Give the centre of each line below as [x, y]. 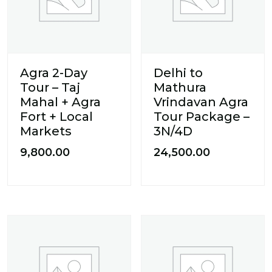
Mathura [180, 87]
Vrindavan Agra [201, 102]
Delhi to [178, 73]
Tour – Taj [50, 87]
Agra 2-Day [54, 73]
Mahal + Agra [60, 102]
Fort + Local [56, 116]
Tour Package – [202, 116]
